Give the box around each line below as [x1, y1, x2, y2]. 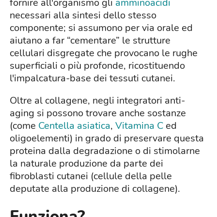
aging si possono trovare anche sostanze [10, 107, 186, 120]
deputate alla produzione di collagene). [10, 182, 180, 196]
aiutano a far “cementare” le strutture [10, 34, 170, 47]
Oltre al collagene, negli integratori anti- [10, 94, 185, 108]
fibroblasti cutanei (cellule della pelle [10, 170, 172, 183]
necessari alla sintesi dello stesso [10, 9, 156, 22]
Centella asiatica [38, 119, 110, 133]
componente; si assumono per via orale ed [10, 21, 193, 35]
